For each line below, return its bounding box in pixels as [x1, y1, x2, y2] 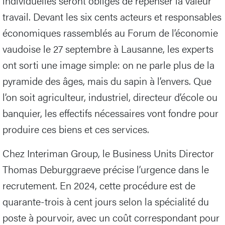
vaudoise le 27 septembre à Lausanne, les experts [3, 41, 213, 56]
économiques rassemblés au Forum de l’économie [3, 25, 218, 40]
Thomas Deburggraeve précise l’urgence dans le [3, 162, 209, 177]
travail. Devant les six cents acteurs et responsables [3, 9, 221, 24]
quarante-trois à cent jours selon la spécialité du [3, 194, 209, 209]
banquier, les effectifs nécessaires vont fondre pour [3, 105, 218, 121]
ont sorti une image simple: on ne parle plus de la [3, 57, 214, 72]
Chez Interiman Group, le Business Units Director [3, 146, 214, 161]
